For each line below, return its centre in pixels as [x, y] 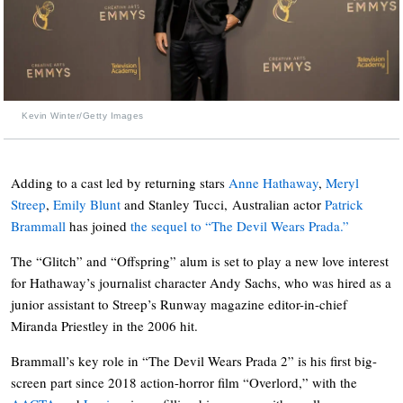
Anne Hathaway [273, 182]
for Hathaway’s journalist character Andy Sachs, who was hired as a [201, 282]
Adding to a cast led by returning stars [120, 182]
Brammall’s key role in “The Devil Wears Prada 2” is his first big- [194, 360]
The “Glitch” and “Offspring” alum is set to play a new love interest [200, 260]
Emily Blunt [87, 204]
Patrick [344, 204]
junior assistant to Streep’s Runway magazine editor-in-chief [179, 304]
